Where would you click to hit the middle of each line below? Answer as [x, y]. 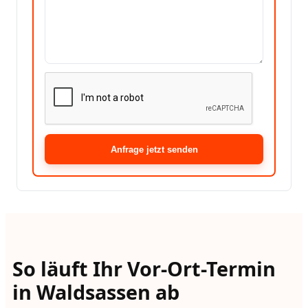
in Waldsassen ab [96, 292]
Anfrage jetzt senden [154, 149]
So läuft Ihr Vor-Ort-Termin [144, 269]
